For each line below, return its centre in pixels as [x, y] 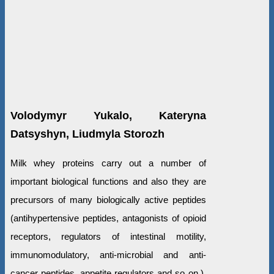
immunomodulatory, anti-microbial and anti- [108, 255]
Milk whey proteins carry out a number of [108, 163]
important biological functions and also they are [108, 182]
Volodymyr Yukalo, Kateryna [108, 116]
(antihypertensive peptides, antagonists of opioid [108, 218]
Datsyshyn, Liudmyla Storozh [87, 134]
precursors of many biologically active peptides [108, 200]
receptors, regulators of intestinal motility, [108, 237]
